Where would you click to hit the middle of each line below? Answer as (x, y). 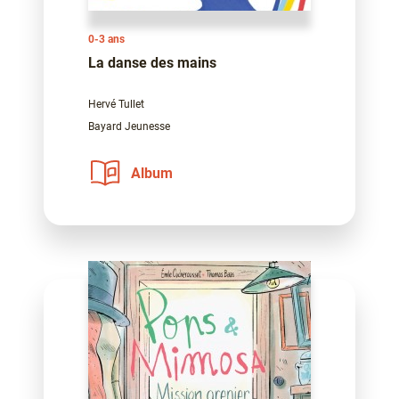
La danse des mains (152, 63)
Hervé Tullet (116, 105)
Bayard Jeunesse (129, 127)
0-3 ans (106, 40)
